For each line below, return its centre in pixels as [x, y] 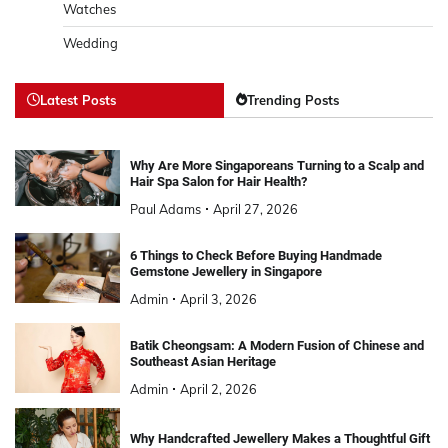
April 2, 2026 [218, 388]
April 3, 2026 [218, 298]
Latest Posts [78, 99]
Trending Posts [293, 99]
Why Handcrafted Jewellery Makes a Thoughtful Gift [279, 438]
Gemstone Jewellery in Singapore [225, 271]
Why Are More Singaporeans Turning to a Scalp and [276, 165]
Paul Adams [165, 208]
